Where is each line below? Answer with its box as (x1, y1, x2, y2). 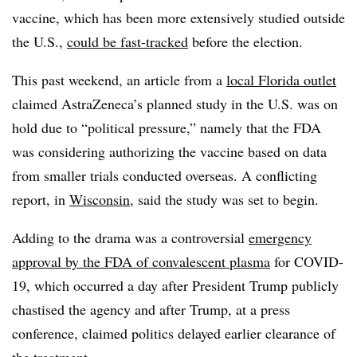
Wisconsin (69, 189, 130, 209)
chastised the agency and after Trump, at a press (12, 299, 290, 319)
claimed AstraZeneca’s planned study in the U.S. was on (12, 93, 338, 113)
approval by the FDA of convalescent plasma (12, 251, 270, 271)
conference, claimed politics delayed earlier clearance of (12, 323, 335, 343)
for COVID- (270, 251, 343, 271)
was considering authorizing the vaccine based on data (12, 141, 327, 161)
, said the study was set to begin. (130, 189, 319, 209)
